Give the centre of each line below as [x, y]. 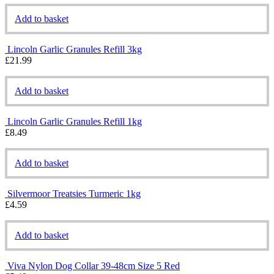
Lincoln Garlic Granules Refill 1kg [75, 121]
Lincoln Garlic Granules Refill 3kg [75, 49]
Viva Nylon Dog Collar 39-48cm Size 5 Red [94, 265]
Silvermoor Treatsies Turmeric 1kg [74, 193]
